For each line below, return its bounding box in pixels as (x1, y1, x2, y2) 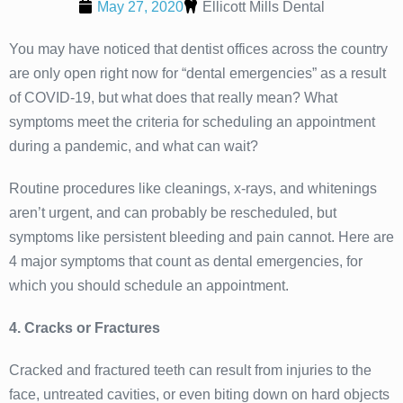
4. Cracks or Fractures (9, 319, 160, 336)
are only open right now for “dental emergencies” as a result (9, 65, 386, 81)
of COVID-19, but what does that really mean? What (9, 89, 337, 105)
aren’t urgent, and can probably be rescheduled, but (9, 204, 336, 220)
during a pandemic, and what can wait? (9, 138, 258, 154)
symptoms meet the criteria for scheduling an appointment (9, 113, 375, 130)
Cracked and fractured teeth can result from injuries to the (9, 362, 372, 378)
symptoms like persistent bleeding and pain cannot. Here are (9, 228, 394, 245)
